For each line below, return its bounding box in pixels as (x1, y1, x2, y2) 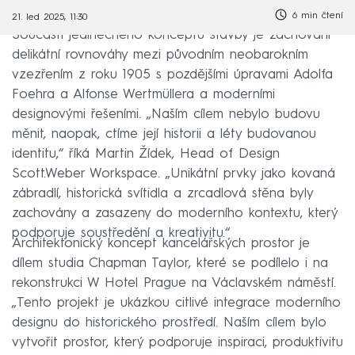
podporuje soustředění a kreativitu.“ (12, 226, 230, 240)
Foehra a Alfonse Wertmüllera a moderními (12, 87, 275, 101)
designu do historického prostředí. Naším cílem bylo (12, 315, 326, 330)
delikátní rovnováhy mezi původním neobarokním (12, 48, 308, 62)
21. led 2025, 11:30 (12, 12, 87, 22)
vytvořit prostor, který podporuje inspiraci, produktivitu (12, 335, 343, 349)
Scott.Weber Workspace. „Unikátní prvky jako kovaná (12, 166, 335, 181)
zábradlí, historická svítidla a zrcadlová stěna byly (12, 186, 313, 200)
